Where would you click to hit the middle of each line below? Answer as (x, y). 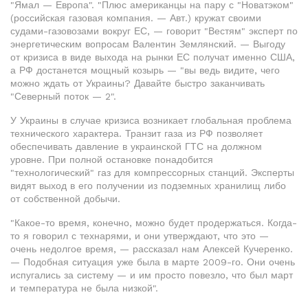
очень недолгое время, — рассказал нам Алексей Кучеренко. (152, 249)
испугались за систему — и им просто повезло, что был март (152, 275)
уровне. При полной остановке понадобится (112, 159)
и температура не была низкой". (84, 288)
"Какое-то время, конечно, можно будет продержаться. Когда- (154, 223)
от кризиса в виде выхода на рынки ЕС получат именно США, (153, 57)
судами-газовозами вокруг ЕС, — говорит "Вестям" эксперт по (154, 31)
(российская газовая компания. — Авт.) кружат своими (136, 18)
